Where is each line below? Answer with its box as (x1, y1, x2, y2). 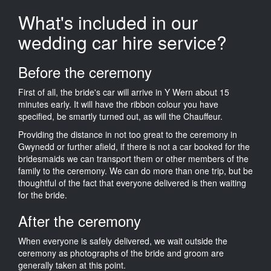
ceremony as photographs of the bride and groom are (18, 246, 224, 259)
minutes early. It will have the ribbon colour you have (18, 97, 218, 110)
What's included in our (18, 8, 198, 35)
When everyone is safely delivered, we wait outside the (18, 234, 227, 247)
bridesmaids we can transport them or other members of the (18, 152, 249, 165)
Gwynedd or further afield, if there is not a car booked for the (18, 140, 250, 152)
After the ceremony (18, 209, 141, 231)
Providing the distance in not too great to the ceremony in (18, 128, 237, 140)
